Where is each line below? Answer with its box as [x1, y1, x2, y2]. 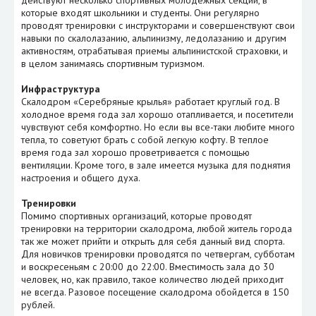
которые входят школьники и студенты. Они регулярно [21, 6, 260, 19]
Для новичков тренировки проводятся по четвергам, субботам [21, 247, 295, 260]
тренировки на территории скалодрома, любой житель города [21, 221, 292, 235]
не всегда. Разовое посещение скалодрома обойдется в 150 [21, 285, 289, 298]
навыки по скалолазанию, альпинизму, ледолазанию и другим [21, 31, 286, 44]
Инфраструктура [21, 82, 100, 95]
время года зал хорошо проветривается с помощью [21, 145, 250, 159]
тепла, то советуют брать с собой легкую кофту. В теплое [21, 133, 269, 146]
